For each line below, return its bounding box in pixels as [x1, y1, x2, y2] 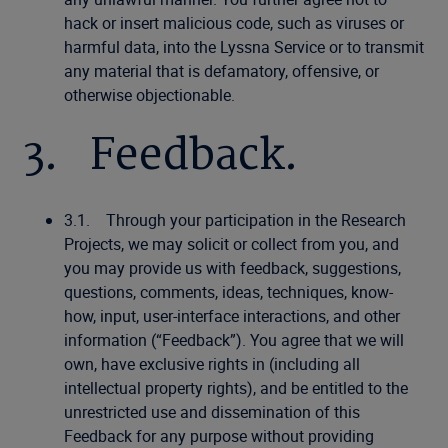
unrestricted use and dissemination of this [64, 401, 360, 423]
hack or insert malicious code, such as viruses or [64, 12, 404, 34]
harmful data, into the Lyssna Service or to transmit [64, 36, 424, 58]
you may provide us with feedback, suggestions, [64, 257, 401, 279]
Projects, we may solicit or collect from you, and [64, 233, 399, 255]
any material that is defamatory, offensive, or [64, 60, 379, 82]
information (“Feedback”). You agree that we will [64, 329, 404, 351]
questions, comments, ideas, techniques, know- [64, 281, 393, 303]
